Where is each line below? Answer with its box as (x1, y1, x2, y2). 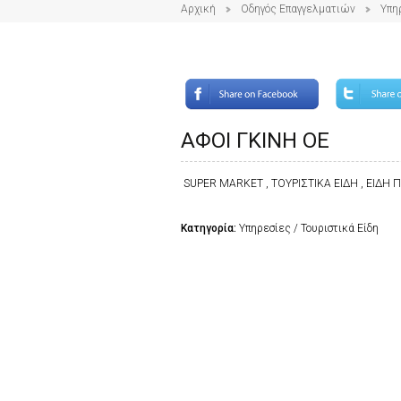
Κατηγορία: (181, 221, 239, 235)
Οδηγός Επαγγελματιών (241, 2, 355, 15)
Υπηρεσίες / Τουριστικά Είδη (239, 221, 379, 235)
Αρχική (181, 2, 216, 15)
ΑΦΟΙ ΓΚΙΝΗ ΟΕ (181, 127, 329, 153)
